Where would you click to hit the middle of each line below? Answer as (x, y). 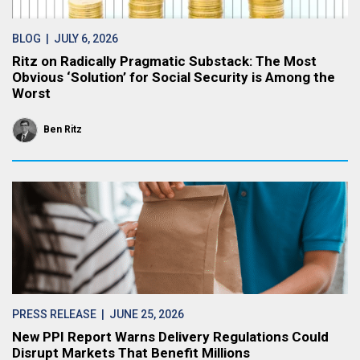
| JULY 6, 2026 (80, 39)
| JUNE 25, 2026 (140, 314)
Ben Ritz (63, 129)
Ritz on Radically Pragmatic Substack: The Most (164, 61)
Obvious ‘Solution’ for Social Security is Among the (174, 77)
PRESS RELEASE (54, 314)
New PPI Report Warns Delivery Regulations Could (170, 337)
